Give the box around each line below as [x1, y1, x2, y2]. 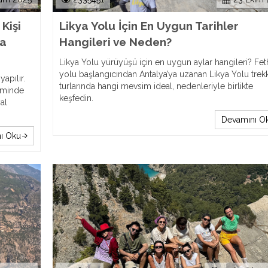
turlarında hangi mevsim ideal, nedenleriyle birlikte [59, 81, 253, 91]
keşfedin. [59, 93, 93, 103]
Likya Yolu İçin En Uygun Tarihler [59, 19, 239, 32]
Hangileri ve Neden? [59, 35, 172, 48]
